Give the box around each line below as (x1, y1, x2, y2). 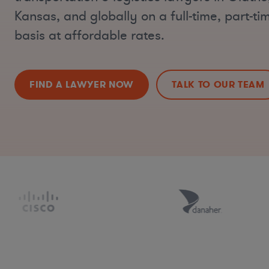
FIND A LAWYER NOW (29, 78, 134, 91)
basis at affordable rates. (14, 26, 165, 44)
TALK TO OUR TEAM (172, 78, 265, 91)
